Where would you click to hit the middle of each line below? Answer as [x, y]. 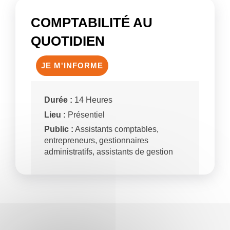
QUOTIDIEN [68, 41]
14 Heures [93, 100]
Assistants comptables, [116, 129]
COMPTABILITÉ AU [92, 22]
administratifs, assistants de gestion [109, 152]
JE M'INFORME [72, 65]
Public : [59, 129]
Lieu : [55, 114]
